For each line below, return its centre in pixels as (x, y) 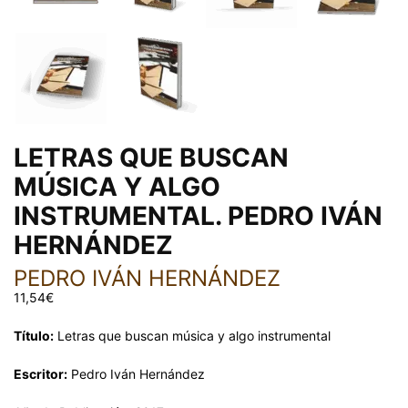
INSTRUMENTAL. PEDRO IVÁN (198, 216)
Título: (34, 336)
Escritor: (41, 374)
